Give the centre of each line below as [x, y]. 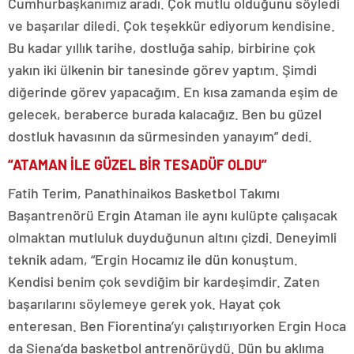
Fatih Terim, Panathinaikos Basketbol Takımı [144, 193]
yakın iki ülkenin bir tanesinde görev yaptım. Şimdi [162, 70]
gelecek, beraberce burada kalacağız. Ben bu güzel [165, 114]
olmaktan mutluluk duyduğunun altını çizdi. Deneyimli [172, 237]
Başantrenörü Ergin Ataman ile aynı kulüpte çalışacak [173, 215]
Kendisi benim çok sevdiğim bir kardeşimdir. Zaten [164, 281]
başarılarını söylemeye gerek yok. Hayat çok [144, 303]
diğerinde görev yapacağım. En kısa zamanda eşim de [173, 92]
